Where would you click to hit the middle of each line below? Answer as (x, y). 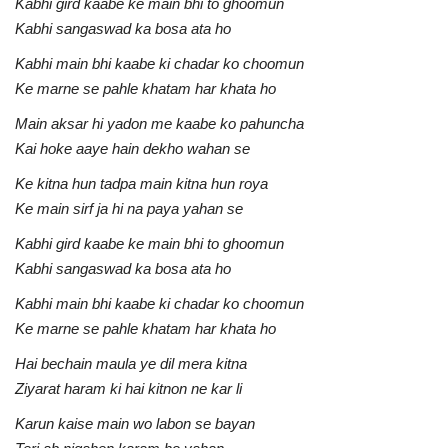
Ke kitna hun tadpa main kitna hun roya (141, 183)
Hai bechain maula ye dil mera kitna (131, 363)
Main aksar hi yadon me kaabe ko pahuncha (159, 123)
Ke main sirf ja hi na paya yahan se (129, 208)
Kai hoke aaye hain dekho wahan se (132, 148)
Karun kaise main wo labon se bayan (135, 423)
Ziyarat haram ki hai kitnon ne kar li (128, 388)
